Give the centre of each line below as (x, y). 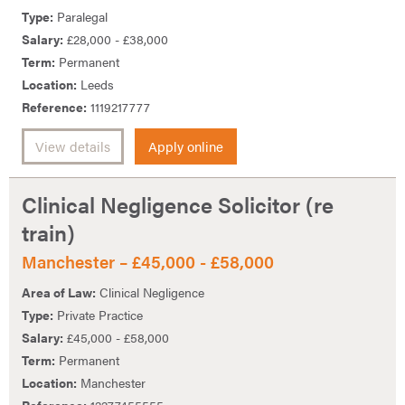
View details (73, 146)
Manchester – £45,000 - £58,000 (148, 261)
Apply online (186, 146)
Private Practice (98, 315)
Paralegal (80, 16)
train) (48, 232)
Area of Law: (59, 292)
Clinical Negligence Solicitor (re (178, 204)
